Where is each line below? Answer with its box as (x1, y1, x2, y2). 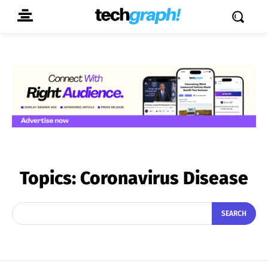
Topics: (20, 167, 80, 189)
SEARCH (221, 209, 246, 218)
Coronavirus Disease (80, 167, 248, 189)
